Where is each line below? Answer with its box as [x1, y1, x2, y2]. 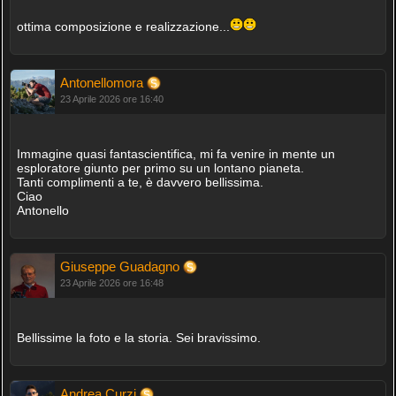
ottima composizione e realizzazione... [16, 19, 230, 34]
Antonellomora [59, 75, 147, 91]
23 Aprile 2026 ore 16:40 [59, 94, 164, 105]
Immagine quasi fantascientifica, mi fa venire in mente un [16, 147, 335, 162]
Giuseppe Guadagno [59, 259, 183, 275]
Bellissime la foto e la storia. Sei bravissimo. [16, 331, 261, 346]
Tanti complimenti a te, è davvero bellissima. [16, 175, 263, 190]
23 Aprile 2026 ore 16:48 [59, 278, 164, 289]
